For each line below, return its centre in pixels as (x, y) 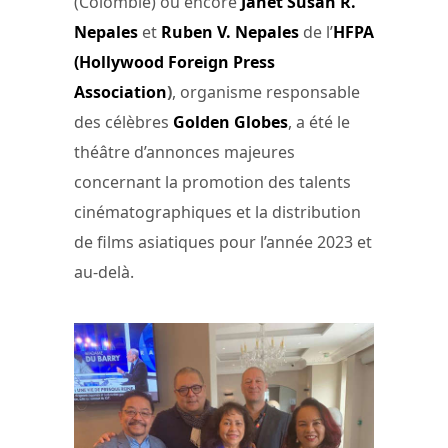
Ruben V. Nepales (230, 31)
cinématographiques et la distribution (217, 211)
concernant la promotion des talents (212, 181)
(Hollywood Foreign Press (174, 61)
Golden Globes (228, 121)
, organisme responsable (266, 91)
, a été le (319, 121)
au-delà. (104, 271)
